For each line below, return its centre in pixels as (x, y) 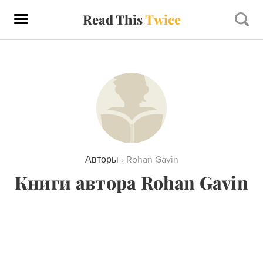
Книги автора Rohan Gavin (131, 183)
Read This (114, 19)
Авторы (102, 160)
